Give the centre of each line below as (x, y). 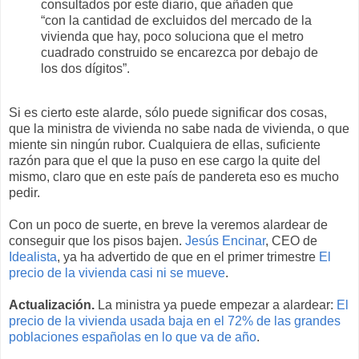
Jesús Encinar (225, 241)
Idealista (33, 257)
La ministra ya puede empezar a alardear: (216, 305)
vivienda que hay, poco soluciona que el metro (172, 36)
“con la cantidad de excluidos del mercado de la (176, 20)
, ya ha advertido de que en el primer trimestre (188, 257)
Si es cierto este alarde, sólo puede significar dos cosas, (168, 113)
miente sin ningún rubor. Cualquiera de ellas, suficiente (165, 145)
